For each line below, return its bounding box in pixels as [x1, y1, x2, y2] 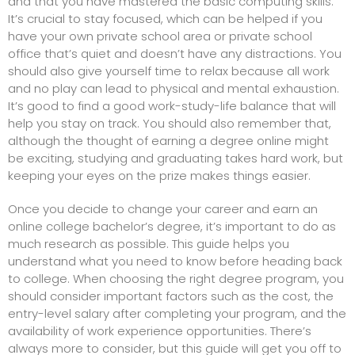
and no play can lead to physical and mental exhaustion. [8, 80, 339, 97]
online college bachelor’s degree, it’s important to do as [8, 218, 336, 235]
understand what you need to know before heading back [8, 253, 342, 270]
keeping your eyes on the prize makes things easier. [8, 167, 311, 185]
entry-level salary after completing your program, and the [8, 305, 346, 323]
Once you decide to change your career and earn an [8, 200, 318, 218]
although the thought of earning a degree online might [8, 132, 329, 150]
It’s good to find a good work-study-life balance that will [8, 97, 336, 115]
